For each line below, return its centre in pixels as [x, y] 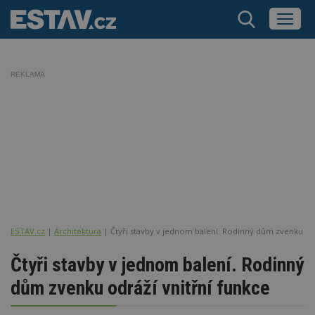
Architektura [78, 231]
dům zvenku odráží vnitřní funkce [140, 288]
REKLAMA [28, 74]
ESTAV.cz [28, 231]
